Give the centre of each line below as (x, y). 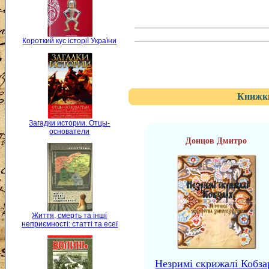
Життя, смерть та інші (70, 216)
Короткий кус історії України (70, 41)
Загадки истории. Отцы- (70, 123)
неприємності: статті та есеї (70, 224)
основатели (70, 131)
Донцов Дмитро (216, 141)
